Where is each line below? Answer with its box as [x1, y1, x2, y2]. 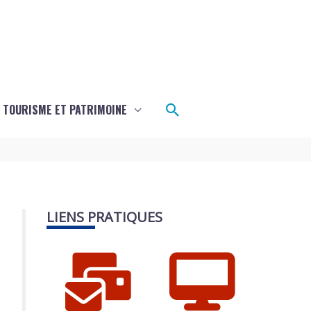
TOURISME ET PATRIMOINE [2, 101, 127, 118]
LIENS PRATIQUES [47, 207, 162, 226]
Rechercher [162, 96, 252, 121]
